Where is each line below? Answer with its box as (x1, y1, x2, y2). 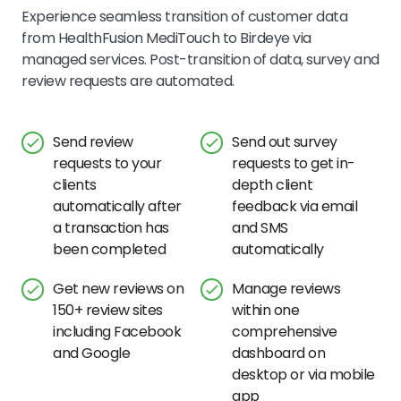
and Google (53, 343, 131, 363)
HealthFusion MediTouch (57, 28, 220, 48)
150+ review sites (53, 300, 163, 320)
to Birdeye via (219, 28, 311, 48)
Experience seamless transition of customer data (21, 6, 348, 27)
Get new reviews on (53, 278, 184, 299)
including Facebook (53, 321, 182, 342)
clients (53, 175, 97, 195)
